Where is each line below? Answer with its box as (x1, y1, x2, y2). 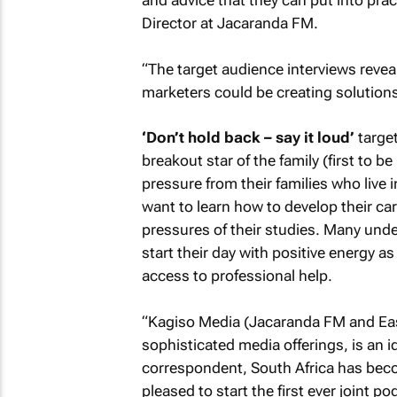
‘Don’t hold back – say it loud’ (141, 128, 354, 146)
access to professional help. (141, 267, 332, 284)
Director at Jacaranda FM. (141, 14, 318, 32)
